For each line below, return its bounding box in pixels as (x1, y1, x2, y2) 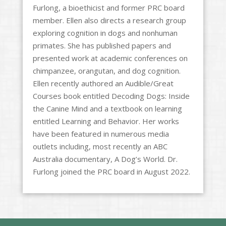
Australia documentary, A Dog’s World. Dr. (32, 153, 178, 164)
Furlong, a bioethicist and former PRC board (32, 2, 185, 13)
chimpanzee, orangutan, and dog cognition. (32, 65, 181, 76)
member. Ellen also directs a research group (32, 15, 186, 25)
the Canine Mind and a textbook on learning (32, 103, 182, 114)
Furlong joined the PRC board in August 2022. (32, 166, 190, 177)
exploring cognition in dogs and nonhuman (32, 27, 178, 38)
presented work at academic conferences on (32, 52, 188, 63)
